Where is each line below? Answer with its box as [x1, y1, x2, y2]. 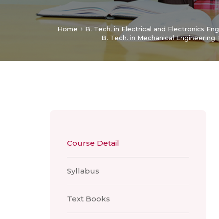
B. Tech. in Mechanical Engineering [101, 33, 215, 42]
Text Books [67, 194, 110, 203]
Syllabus [67, 166, 99, 175]
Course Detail [67, 138, 119, 148]
